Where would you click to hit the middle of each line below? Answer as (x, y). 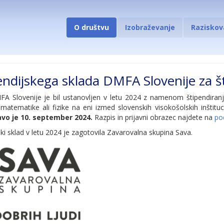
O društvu (91, 27)
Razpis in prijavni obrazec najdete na (153, 117)
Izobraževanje (150, 27)
